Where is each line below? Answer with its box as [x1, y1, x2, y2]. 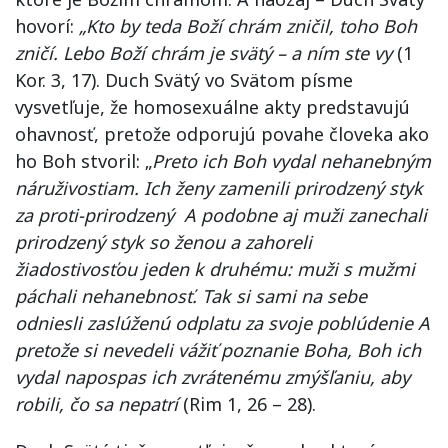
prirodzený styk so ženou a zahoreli [15, 229, 312, 254]
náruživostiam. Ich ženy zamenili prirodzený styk [15, 175, 423, 200]
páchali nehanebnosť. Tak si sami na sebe [15, 283, 367, 308]
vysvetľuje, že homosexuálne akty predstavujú [15, 94, 410, 119]
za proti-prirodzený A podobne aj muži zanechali [15, 202, 427, 227]
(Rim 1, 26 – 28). [178, 391, 316, 416]
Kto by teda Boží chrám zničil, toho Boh [86, 13, 417, 38]
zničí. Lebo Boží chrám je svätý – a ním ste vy [15, 40, 392, 65]
